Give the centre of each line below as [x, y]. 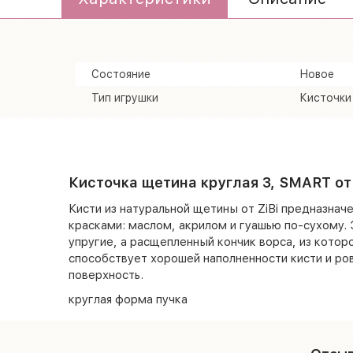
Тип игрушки [125, 97]
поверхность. [106, 274]
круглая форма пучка [128, 299]
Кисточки [325, 97]
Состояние [121, 73]
